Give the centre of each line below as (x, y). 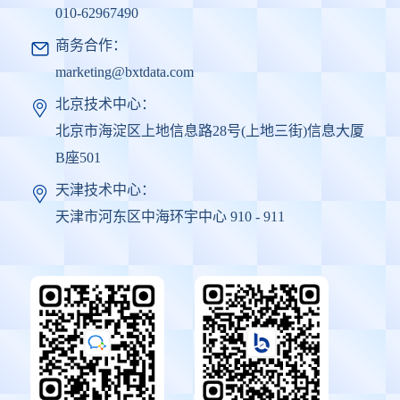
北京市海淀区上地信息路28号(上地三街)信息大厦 (210, 131)
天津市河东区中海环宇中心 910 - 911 (170, 217)
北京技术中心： (105, 104)
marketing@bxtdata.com (125, 72)
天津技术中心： (105, 190)
